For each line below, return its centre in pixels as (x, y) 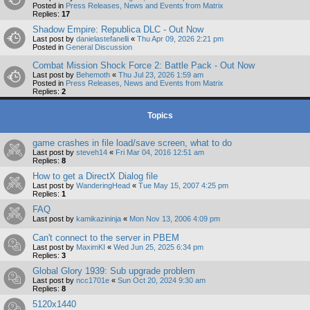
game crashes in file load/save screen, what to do (132, 143)
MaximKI (91, 247)
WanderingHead (103, 186)
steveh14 (92, 153)
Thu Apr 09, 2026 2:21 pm (180, 39)
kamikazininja (99, 219)
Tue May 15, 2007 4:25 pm (183, 186)
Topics (160, 116)
